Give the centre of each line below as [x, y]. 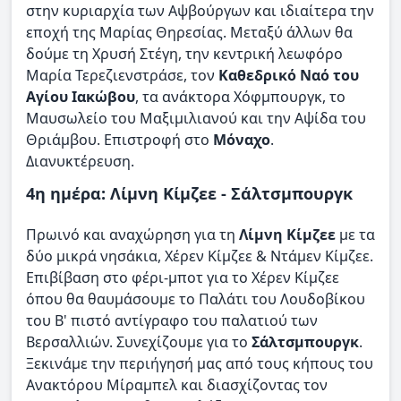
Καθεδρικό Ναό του [289, 75]
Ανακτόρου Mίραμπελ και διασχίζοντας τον [177, 385]
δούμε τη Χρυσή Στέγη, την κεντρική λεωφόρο [184, 53]
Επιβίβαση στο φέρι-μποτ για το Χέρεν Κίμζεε [183, 278]
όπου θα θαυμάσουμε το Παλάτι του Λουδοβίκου [196, 299]
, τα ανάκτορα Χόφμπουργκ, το [240, 96]
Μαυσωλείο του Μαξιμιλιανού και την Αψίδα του [196, 118]
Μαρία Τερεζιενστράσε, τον [122, 75]
